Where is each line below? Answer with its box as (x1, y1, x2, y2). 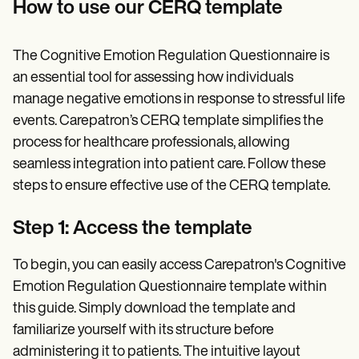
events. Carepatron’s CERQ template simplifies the (13, 114, 324, 130)
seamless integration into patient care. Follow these (13, 157, 326, 173)
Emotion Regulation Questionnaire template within (13, 280, 327, 296)
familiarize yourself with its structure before (13, 323, 274, 339)
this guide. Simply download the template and (13, 301, 296, 317)
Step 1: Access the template (13, 220, 252, 240)
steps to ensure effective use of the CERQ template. (13, 179, 330, 195)
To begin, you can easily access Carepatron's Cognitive (13, 258, 346, 274)
